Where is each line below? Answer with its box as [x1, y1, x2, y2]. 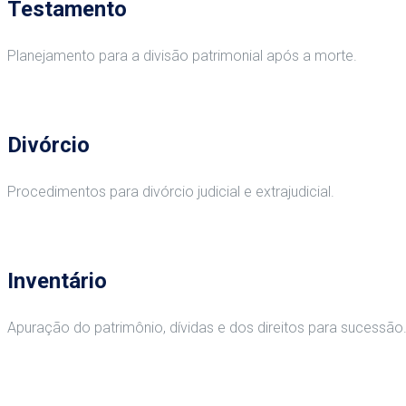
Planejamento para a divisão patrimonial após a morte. [7, 46, 357, 64]
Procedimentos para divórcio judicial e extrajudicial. [7, 182, 334, 200]
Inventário [7, 267, 107, 294]
